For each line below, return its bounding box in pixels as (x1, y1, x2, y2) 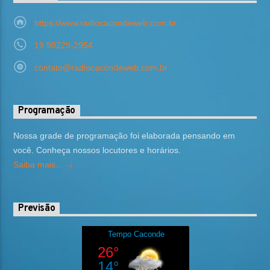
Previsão (18, 202, 55, 215)
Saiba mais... (13, 160, 66, 170)
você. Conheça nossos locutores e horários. (13, 145, 181, 155)
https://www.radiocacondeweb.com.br (34, 18, 177, 28)
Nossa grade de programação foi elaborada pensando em (13, 131, 236, 141)
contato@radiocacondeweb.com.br (34, 63, 168, 73)
